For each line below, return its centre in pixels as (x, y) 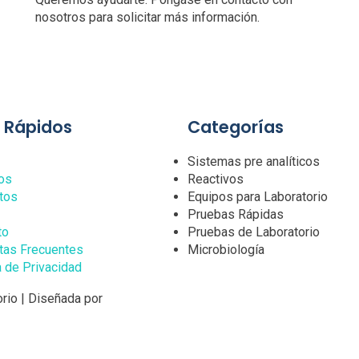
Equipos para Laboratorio (258, 197)
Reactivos (216, 179)
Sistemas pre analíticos (254, 162)
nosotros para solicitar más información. (147, 17)
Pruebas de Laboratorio (254, 232)
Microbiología (226, 250)
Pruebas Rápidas (236, 215)
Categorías (236, 127)
